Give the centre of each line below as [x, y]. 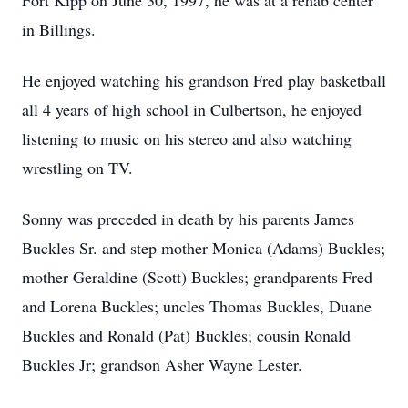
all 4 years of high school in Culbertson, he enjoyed [192, 109]
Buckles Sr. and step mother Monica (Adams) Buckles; [204, 248]
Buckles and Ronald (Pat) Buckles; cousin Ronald [186, 335]
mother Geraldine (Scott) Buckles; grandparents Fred [197, 277]
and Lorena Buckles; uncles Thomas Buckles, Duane [197, 306]
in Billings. [59, 29]
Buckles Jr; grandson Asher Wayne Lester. [162, 364]
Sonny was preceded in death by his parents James [188, 219]
